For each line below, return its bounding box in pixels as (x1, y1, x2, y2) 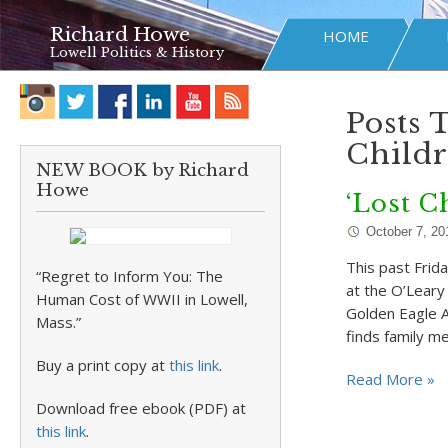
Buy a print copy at (36, 355, 169, 375)
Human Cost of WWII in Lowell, (36, 289, 248, 309)
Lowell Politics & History (50, 44, 224, 61)
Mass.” (36, 312, 81, 332)
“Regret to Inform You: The (36, 266, 223, 286)
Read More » (345, 369, 435, 389)
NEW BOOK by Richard (36, 160, 249, 181)
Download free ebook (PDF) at (36, 398, 246, 418)
